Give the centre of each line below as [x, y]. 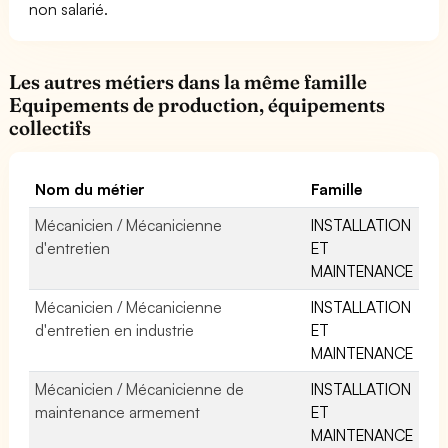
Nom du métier [90, 188]
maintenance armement [118, 411]
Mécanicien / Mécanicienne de [140, 388]
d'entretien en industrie [115, 329]
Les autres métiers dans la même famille [188, 81]
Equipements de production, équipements [197, 104]
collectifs [50, 127]
